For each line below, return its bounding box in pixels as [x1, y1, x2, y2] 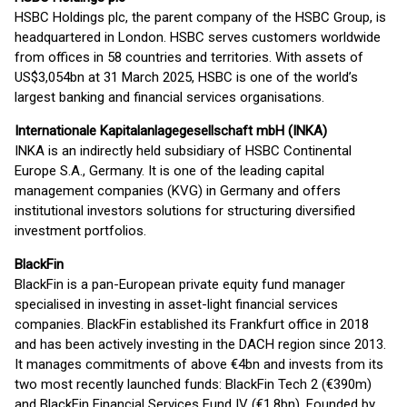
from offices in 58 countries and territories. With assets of [15, 49, 363, 65]
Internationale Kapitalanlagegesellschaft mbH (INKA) [15, 123, 327, 139]
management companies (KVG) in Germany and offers [15, 183, 341, 199]
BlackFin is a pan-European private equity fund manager [15, 276, 345, 293]
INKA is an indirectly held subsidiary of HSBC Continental [15, 143, 352, 159]
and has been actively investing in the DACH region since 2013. [15, 336, 386, 352]
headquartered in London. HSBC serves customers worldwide [15, 29, 381, 45]
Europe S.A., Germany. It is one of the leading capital [15, 163, 324, 179]
